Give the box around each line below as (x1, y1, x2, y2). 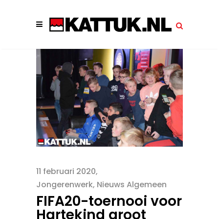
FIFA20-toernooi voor (36, 191, 182, 211)
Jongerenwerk (36, 178, 93, 190)
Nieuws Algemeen (97, 178, 167, 190)
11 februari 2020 (36, 165, 96, 177)
